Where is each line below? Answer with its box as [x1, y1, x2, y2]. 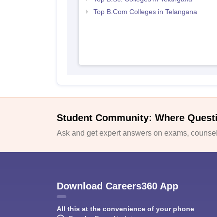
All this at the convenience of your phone [57, 204, 194, 213]
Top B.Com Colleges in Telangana [93, 8, 197, 16]
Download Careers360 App [57, 180, 178, 191]
